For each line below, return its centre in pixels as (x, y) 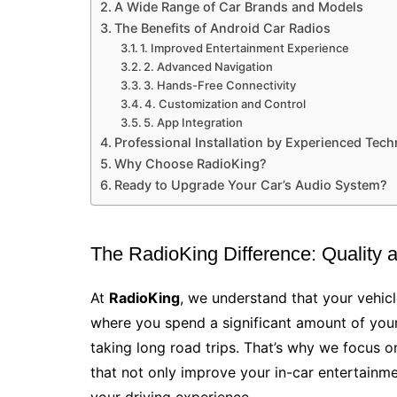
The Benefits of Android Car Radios (222, 28)
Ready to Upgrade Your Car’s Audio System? (250, 185)
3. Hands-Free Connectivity (220, 85)
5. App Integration (194, 122)
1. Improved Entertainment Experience (245, 48)
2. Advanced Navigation (209, 66)
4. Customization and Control (226, 104)
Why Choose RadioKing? (190, 163)
